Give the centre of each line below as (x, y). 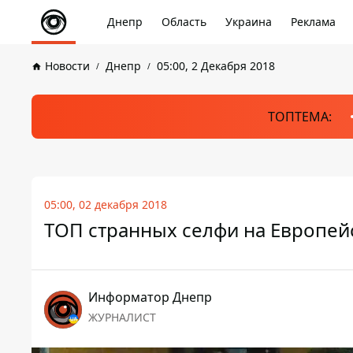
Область (184, 22)
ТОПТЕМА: (299, 117)
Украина (249, 22)
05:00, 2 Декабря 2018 (216, 66)
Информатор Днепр (150, 297)
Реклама (313, 22)
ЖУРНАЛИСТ (122, 317)
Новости (67, 66)
